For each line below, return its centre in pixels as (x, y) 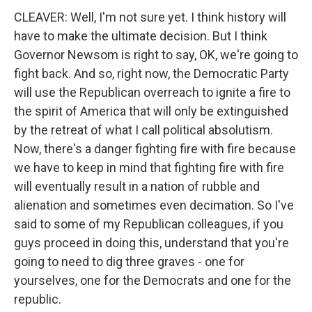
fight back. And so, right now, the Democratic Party (151, 73)
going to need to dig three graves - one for (129, 262)
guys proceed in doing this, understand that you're (151, 243)
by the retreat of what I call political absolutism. (143, 130)
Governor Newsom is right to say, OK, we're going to (156, 55)
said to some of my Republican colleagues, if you (149, 224)
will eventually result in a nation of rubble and (137, 186)
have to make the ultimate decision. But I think (141, 36)
